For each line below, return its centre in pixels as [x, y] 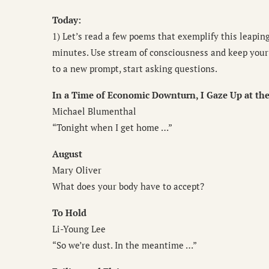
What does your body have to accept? [128, 186]
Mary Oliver [77, 170]
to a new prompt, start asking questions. [135, 69]
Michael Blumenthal [94, 111]
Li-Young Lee [79, 229]
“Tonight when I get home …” [112, 128]
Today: [67, 20]
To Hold [69, 213]
